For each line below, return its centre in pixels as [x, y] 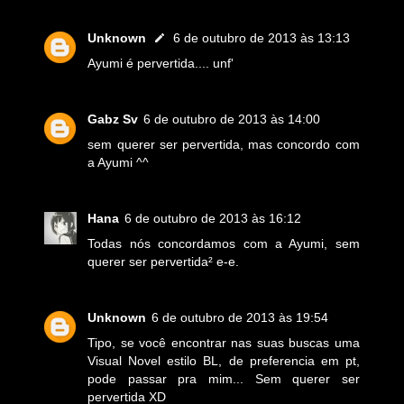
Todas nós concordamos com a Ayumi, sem [224, 243]
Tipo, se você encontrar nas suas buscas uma [224, 342]
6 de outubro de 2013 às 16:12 [213, 218]
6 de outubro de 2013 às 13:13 [262, 37]
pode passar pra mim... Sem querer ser [224, 378]
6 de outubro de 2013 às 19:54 [240, 317]
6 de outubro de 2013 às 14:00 [232, 119]
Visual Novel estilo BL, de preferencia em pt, [224, 360]
